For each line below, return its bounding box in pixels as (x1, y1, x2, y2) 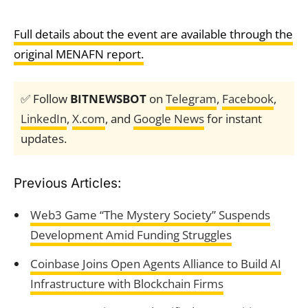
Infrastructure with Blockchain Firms (30, 275, 223, 291)
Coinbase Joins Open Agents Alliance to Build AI (30, 255, 281, 272)
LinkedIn (21, 110, 67, 126)
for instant (204, 110, 262, 126)
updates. (21, 130, 67, 146)
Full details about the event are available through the (14, 25, 293, 42)
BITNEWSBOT (70, 90, 146, 107)
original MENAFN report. (14, 45, 144, 62)
